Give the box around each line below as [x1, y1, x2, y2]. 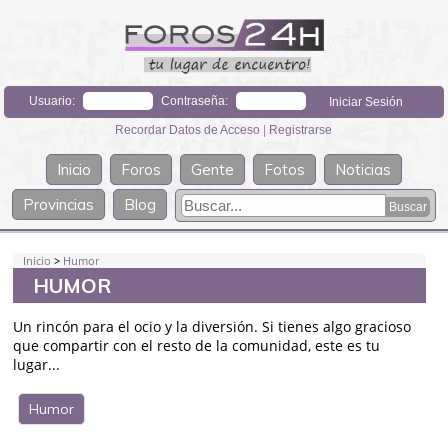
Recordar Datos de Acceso [115, 122, 264, 137]
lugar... [13, 354, 61, 374]
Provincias [23, 194, 94, 214]
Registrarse [269, 122, 333, 137]
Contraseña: [161, 93, 229, 108]
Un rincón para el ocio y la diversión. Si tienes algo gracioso [13, 316, 412, 336]
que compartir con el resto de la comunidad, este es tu [13, 335, 381, 355]
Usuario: [29, 93, 76, 108]
